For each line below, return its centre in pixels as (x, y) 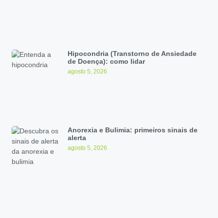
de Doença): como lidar (106, 61)
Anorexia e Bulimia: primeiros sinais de (133, 130)
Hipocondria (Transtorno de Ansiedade (132, 53)
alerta (77, 137)
